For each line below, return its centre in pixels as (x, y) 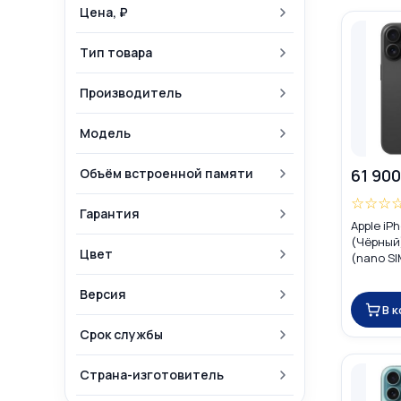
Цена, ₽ (104, 12)
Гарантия (110, 213)
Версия (103, 294)
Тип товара (116, 52)
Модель (105, 133)
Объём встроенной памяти (166, 173)
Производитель (131, 93)
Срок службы (121, 334)
